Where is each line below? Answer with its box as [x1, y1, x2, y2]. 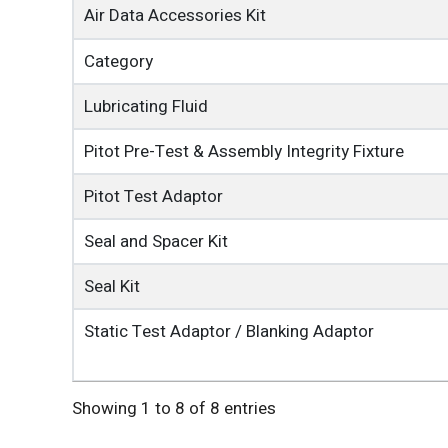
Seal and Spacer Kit [84, 229, 228, 254]
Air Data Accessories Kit [84, 3, 266, 28]
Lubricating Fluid [84, 94, 208, 119]
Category [84, 49, 153, 74]
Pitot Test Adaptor [84, 184, 223, 209]
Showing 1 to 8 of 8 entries [72, 395, 276, 421]
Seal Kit [84, 274, 140, 299]
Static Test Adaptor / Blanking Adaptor [84, 319, 374, 344]
